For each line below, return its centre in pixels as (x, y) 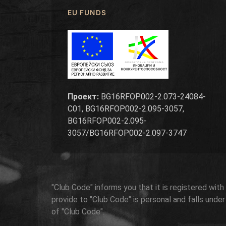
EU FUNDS (87, 13)
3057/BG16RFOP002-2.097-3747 (127, 133)
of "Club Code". (78, 211)
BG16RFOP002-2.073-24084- (152, 96)
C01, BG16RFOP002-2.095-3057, (126, 108)
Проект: (83, 96)
